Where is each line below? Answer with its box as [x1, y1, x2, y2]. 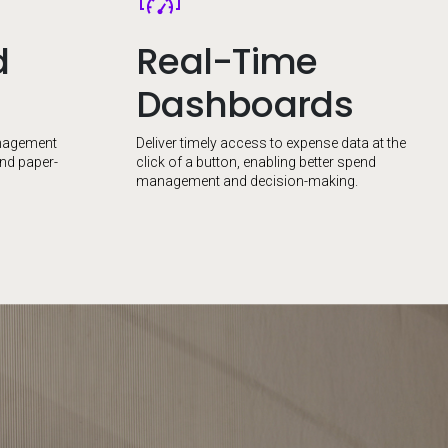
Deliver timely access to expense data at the [136, 135, 406, 151]
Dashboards [136, 79, 353, 130]
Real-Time [136, 36, 318, 87]
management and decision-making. [136, 173, 358, 189]
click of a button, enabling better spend [136, 154, 376, 170]
